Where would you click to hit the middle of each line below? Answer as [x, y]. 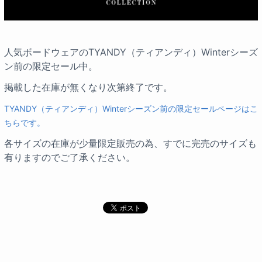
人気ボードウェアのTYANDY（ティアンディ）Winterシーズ [131, 52]
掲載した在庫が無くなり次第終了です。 [88, 87]
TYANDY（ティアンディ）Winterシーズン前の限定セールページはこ [131, 109]
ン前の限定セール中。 [51, 66]
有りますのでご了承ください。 [70, 158]
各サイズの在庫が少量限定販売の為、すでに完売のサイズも [130, 144]
